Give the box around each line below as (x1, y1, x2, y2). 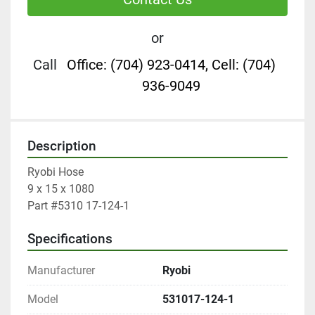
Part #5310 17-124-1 (27, 199, 129, 213)
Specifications (27, 231, 112, 247)
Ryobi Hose (27, 165, 84, 179)
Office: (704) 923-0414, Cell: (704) (66, 56, 276, 74)
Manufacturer (27, 264, 95, 278)
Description (27, 139, 96, 155)
